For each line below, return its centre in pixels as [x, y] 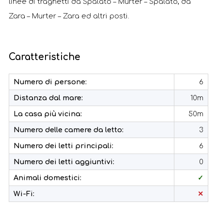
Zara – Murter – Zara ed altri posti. [69, 16]
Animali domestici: [47, 178]
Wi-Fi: [24, 194]
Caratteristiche [45, 57]
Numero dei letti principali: [63, 146]
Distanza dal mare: [48, 98]
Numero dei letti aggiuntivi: [64, 162]
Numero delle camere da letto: [69, 130]
